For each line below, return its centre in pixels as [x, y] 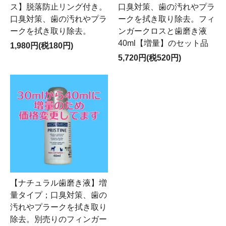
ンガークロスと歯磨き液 [162, 31]
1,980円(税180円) [42, 46]
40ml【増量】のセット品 [163, 43]
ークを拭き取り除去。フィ [166, 19]
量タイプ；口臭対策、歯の [59, 195]
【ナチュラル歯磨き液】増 [59, 183]
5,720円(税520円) [150, 58]
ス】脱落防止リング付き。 [59, 7]
